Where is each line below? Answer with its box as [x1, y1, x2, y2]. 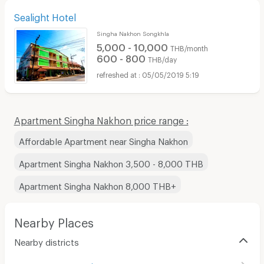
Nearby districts [14, 236, 79, 244]
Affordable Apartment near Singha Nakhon [18, 136, 188, 143]
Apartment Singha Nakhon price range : [14, 114, 189, 123]
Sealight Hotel [14, 11, 76, 19]
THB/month [170, 44, 208, 50]
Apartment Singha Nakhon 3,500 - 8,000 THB [18, 158, 203, 166]
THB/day [147, 55, 177, 61]
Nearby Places [14, 215, 94, 225]
